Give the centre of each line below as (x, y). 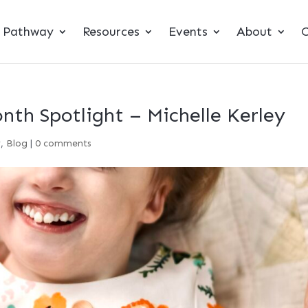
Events (188, 32)
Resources (111, 32)
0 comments (64, 143)
